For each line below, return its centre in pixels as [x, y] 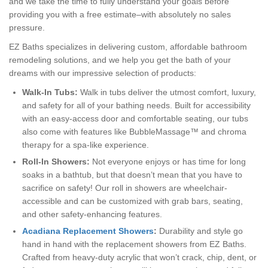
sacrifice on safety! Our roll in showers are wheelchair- [125, 188]
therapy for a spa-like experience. [86, 145]
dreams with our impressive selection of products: [103, 73]
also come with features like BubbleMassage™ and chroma [134, 132]
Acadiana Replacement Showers [88, 231]
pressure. [27, 28]
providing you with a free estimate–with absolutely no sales [120, 15]
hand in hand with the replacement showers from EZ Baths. [134, 244]
